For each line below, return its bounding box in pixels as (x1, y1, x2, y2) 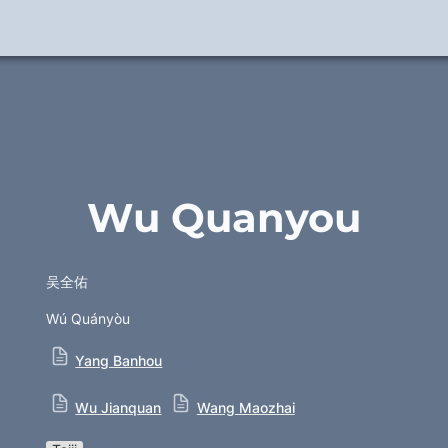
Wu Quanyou (87, 193, 361, 242)
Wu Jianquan (75, 399, 162, 416)
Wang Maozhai (196, 399, 295, 416)
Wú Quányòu (46, 310, 130, 327)
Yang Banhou (75, 352, 163, 369)
